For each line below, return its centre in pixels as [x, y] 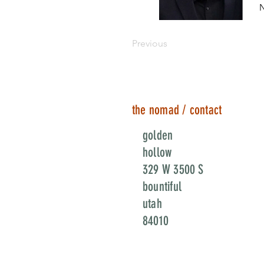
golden [158, 135]
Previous [150, 43]
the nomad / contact [177, 110]
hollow [157, 152]
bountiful [162, 187]
